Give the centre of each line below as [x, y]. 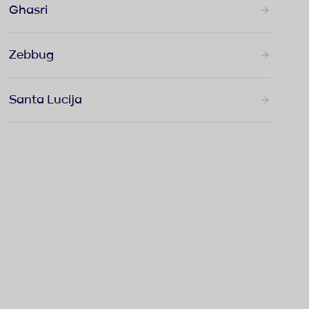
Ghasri [29, 10]
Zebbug [32, 55]
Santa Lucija [46, 100]
